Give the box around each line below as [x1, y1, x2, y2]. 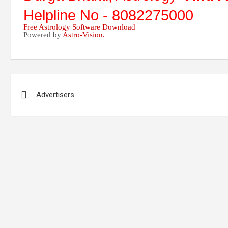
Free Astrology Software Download [23, 23, 135, 31]
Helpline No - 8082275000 [23, 7, 193, 23]
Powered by [23, 31, 63, 39]
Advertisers [36, 90, 74, 99]
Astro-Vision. [62, 31, 105, 39]
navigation [10, 95, 86, 115]
